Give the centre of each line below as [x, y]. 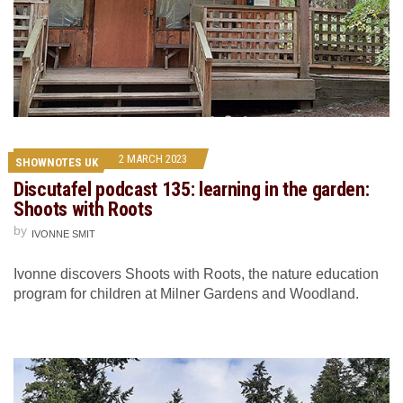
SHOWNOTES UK [57, 162]
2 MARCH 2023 [153, 158]
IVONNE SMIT [63, 233]
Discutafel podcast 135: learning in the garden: [192, 189]
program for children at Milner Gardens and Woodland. [186, 293]
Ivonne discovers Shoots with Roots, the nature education [196, 273]
